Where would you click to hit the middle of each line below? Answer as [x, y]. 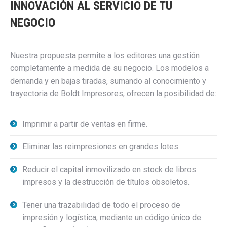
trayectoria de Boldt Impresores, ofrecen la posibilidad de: [113, 93]
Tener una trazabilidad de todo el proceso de [101, 205]
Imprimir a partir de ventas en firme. [85, 124]
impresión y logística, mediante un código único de [112, 218]
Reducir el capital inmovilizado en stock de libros [109, 169]
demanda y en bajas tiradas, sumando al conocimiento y [108, 81]
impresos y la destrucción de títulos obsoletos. [106, 182]
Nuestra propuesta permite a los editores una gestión [105, 55]
